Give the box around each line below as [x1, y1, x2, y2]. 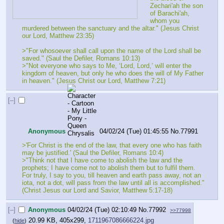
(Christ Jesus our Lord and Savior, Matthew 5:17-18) [22, 186, 172, 194]
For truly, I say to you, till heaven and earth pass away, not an [22, 171, 201, 179]
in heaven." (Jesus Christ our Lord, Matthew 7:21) [22, 77, 165, 85]
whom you [150, 17, 179, 25]
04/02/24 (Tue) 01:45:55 [99, 127, 169, 135]
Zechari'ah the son [150, 2, 203, 10]
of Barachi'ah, [150, 9, 189, 17]
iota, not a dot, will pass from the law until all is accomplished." [22, 179, 204, 187]
